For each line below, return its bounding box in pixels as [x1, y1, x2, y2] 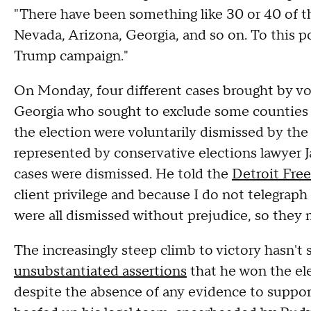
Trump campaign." [14, 47, 128, 65]
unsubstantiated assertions [14, 262, 187, 280]
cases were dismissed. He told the [14, 165, 232, 183]
